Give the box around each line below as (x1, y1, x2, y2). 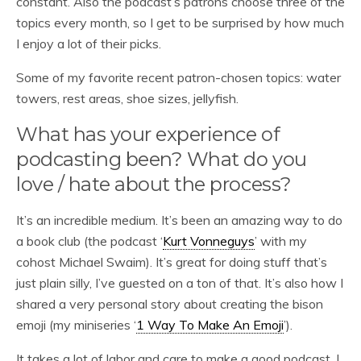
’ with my (255, 233, 307, 249)
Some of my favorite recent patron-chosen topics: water (16, 69, 341, 85)
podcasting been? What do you (16, 147, 307, 171)
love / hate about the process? (16, 172, 292, 196)
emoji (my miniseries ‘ (16, 317, 136, 333)
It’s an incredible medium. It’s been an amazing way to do (16, 212, 342, 228)
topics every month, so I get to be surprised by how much (16, 15, 344, 31)
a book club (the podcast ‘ (16, 233, 163, 249)
